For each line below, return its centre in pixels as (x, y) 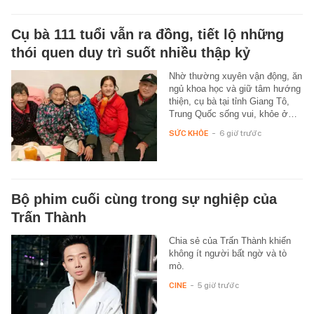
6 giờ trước (240, 133)
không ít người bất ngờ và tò (227, 253)
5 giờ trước (218, 285)
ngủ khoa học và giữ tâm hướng (234, 88)
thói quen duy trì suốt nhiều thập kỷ (131, 52)
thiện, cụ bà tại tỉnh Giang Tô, (229, 101)
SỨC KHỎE (188, 133)
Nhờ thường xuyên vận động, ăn (235, 76)
